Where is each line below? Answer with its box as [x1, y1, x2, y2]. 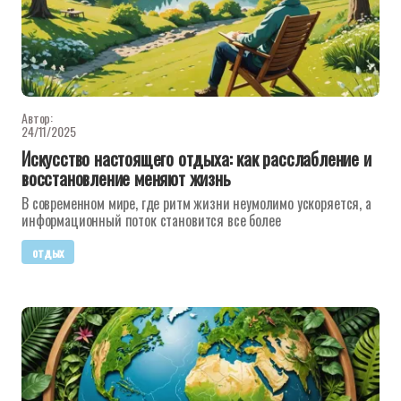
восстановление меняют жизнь [21, 165, 231, 192]
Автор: [21, 108, 54, 127]
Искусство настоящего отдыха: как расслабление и [21, 145, 371, 172]
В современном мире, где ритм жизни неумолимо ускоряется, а [21, 192, 371, 214]
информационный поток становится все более [21, 209, 281, 231]
